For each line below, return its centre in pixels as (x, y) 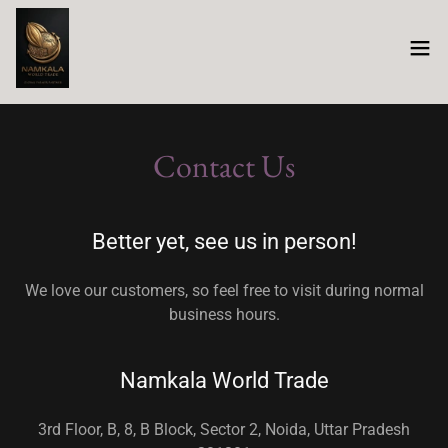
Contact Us (224, 166)
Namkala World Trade (224, 380)
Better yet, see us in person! (224, 241)
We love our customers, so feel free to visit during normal (224, 290)
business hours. (224, 314)
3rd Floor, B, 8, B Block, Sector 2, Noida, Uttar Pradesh (224, 429)
